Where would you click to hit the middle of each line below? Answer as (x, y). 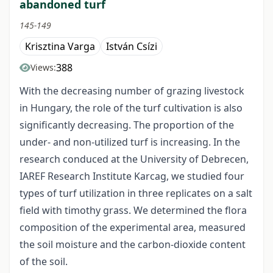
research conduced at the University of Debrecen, (134, 159)
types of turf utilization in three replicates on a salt (136, 193)
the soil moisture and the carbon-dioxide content (133, 245)
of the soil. (44, 262)
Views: (43, 68)
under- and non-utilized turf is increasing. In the (130, 142)
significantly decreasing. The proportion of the (127, 125)
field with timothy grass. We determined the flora (133, 211)
